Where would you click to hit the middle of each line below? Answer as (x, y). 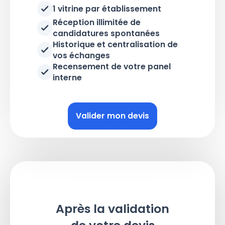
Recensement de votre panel (112, 66)
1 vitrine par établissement (107, 9)
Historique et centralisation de (116, 44)
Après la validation (113, 209)
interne (68, 77)
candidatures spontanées (106, 33)
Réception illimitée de (97, 22)
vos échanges (82, 55)
